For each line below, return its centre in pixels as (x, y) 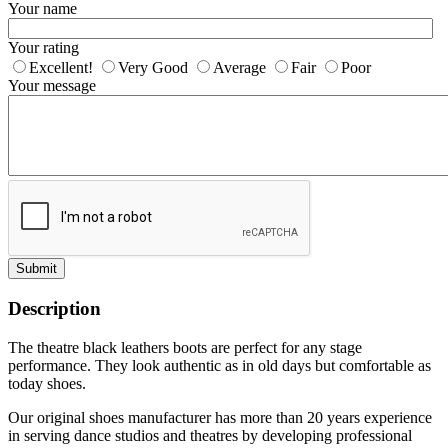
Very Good (153, 68)
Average (239, 68)
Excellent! (61, 68)
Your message (52, 86)
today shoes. (47, 383)
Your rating (43, 48)
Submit (36, 269)
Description (54, 308)
